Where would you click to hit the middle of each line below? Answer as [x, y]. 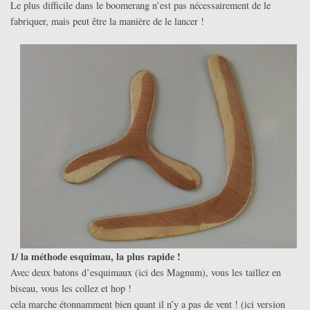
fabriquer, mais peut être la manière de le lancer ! [107, 21]
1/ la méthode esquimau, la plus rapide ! [95, 256]
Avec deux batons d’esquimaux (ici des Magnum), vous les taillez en [146, 272]
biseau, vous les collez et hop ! [71, 288]
